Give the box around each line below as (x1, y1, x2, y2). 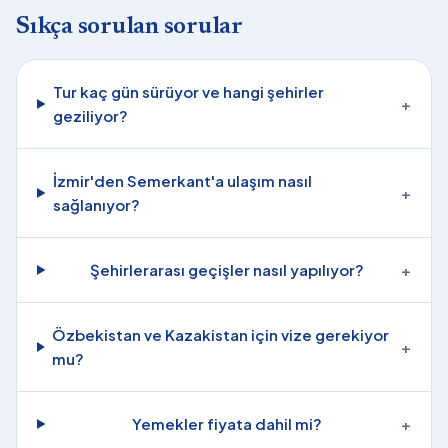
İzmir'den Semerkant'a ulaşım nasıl (52, 171, 312, 190)
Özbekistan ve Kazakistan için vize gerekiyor (52, 325, 390, 344)
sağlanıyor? (52, 195, 140, 214)
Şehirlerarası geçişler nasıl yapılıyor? (89, 260, 364, 279)
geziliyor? (52, 106, 128, 125)
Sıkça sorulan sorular (16, 15, 243, 39)
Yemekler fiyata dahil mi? (131, 414, 322, 433)
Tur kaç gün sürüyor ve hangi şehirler (52, 82, 324, 101)
